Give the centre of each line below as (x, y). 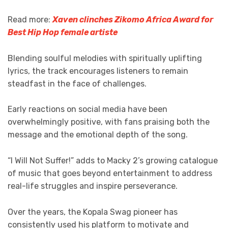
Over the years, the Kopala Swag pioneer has (93, 212)
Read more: (30, 20)
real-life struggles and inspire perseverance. (93, 186)
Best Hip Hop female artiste (63, 33)
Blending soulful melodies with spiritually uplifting (105, 58)
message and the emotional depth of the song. (98, 135)
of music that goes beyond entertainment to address (110, 173)
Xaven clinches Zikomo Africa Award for (133, 20)
